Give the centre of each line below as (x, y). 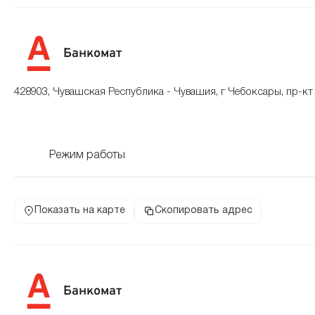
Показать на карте (80, 211)
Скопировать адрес (204, 211)
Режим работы (87, 155)
